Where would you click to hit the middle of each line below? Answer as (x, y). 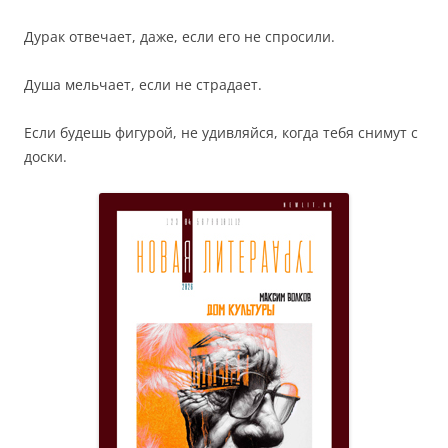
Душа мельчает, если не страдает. (143, 84)
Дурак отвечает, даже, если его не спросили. (179, 36)
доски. (45, 156)
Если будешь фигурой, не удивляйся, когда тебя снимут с (221, 132)
